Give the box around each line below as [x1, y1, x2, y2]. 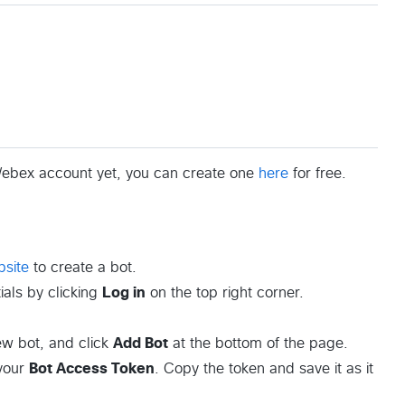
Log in [102, 286, 146, 301]
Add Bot [113, 336, 168, 352]
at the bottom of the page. [168, 336, 348, 352]
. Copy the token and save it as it [155, 362, 373, 377]
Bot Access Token [29, 362, 155, 377]
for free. [288, 166, 346, 182]
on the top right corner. [146, 286, 304, 301]
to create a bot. [29, 260, 137, 276]
